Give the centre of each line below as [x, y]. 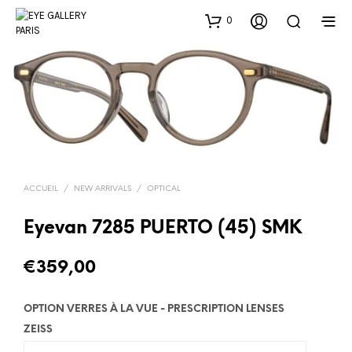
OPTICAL [164, 189]
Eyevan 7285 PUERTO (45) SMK [163, 229]
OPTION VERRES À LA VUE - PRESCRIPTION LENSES [154, 310]
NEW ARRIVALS [103, 189]
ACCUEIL [41, 189]
